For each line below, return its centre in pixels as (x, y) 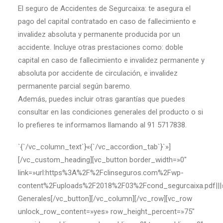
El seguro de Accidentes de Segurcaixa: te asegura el (104, 8)
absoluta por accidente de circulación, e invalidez (98, 73)
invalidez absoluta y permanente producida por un (99, 34)
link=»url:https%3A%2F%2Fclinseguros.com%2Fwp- (101, 173)
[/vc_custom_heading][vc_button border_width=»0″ (102, 160)
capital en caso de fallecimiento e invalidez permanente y (111, 60)
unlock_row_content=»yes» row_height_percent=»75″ (106, 212)
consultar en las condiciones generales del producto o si (111, 112)
